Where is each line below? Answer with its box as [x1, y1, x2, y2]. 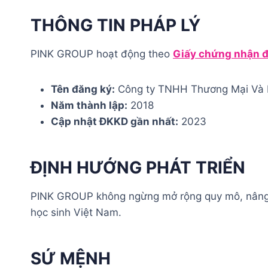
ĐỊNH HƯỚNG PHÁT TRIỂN [31, 157, 245, 178]
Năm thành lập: [51, 99, 127, 111]
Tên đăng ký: [51, 83, 115, 95]
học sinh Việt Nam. [31, 206, 121, 218]
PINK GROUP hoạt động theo [31, 47, 173, 60]
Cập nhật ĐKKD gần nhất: [51, 115, 178, 127]
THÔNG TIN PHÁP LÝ [31, 14, 200, 35]
